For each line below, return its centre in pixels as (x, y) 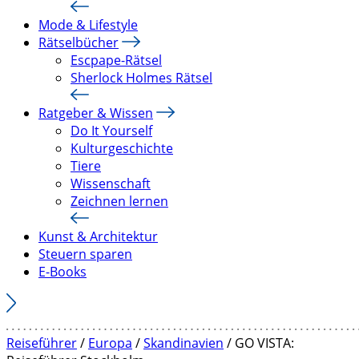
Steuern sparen (85, 254)
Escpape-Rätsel (116, 60)
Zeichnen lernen (119, 201)
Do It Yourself (111, 131)
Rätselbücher (79, 42)
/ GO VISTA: (259, 343)
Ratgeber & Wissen (96, 113)
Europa (110, 343)
